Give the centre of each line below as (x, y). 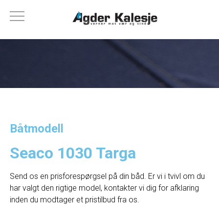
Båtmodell (37, 129)
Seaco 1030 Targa (73, 153)
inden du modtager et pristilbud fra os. (75, 200)
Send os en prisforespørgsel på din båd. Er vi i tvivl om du (107, 176)
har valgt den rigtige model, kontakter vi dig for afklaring (104, 188)
